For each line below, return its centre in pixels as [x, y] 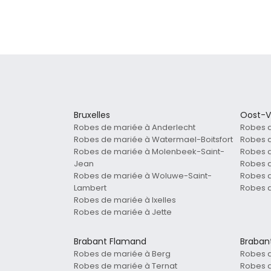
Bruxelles [92, 115]
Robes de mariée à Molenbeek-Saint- [149, 152]
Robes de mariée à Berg [122, 254]
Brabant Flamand [110, 242]
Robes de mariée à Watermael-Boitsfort [153, 140]
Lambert [90, 188]
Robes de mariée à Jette [123, 212]
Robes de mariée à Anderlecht [135, 128]
